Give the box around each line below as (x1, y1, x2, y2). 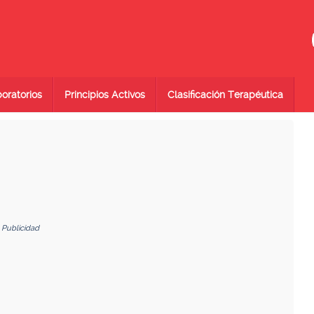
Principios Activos (64, 89, 145, 100)
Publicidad (1, 224, 39, 233)
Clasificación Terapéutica (168, 89, 283, 100)
